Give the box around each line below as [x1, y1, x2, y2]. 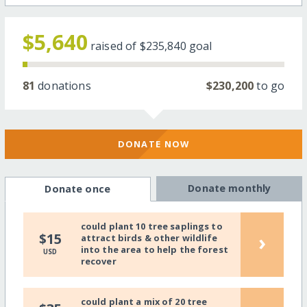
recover [80, 255, 116, 268]
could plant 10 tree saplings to [80, 220, 223, 233]
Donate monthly [188, 182, 271, 195]
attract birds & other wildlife [80, 232, 218, 245]
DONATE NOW [117, 137, 190, 150]
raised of [90, 38, 140, 54]
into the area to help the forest [80, 243, 228, 256]
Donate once [45, 182, 110, 196]
